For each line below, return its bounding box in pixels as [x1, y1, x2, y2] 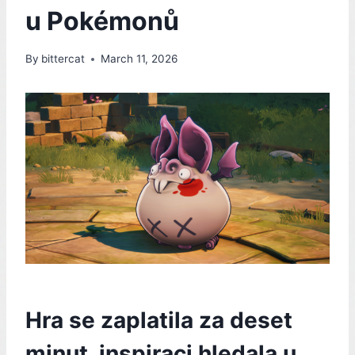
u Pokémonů [25, 5, 179, 36]
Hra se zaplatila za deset [25, 306, 292, 334]
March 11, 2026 [101, 52, 178, 66]
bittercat [41, 52, 86, 66]
